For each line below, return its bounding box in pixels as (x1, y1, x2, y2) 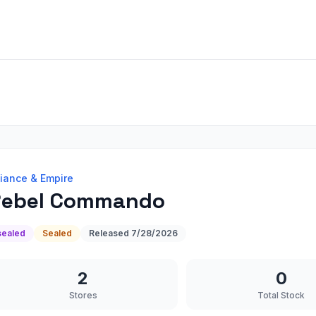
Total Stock (257, 290, 305, 300)
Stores (68, 290, 97, 300)
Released (89, 228, 131, 238)
